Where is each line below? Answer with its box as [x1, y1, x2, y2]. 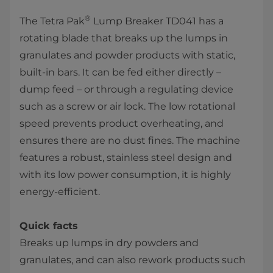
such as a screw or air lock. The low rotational [19, 101, 235, 113]
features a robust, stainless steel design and [19, 152, 232, 164]
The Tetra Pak [19, 15, 85, 27]
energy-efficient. [19, 186, 100, 198]
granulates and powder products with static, [19, 49, 235, 62]
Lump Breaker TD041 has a [91, 15, 224, 27]
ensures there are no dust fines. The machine [19, 135, 240, 147]
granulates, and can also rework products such [19, 254, 246, 266]
